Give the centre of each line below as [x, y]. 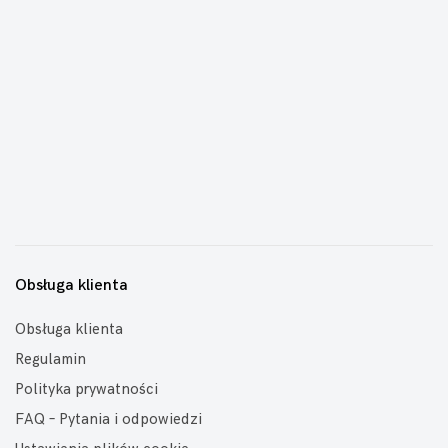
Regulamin [50, 359]
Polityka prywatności [86, 389]
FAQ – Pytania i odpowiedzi [108, 419]
